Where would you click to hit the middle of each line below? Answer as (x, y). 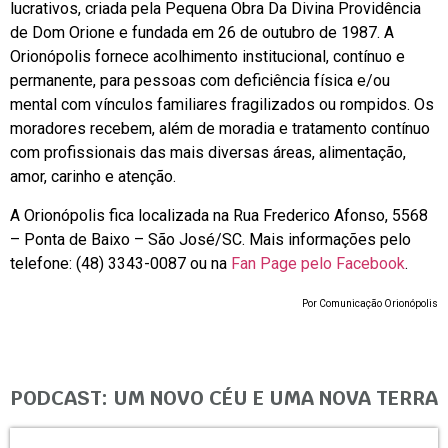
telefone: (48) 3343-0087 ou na (120, 263)
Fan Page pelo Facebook (318, 263)
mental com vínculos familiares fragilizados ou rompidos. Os (222, 105)
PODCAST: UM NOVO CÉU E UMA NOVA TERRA (224, 398)
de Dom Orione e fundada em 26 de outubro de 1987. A (202, 33)
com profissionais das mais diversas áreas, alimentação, (208, 153)
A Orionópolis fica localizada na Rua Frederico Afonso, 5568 (219, 215)
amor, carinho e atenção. (93, 177)
